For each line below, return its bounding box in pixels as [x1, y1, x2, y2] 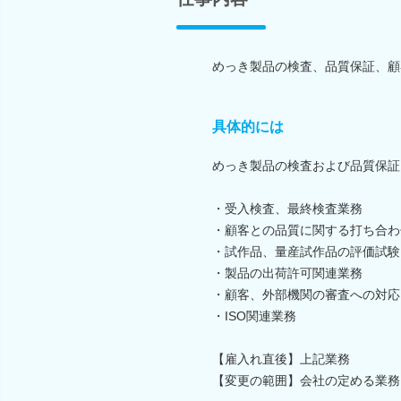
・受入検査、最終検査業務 [212, 200, 363, 216]
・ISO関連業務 [212, 308, 296, 323]
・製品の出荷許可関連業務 [212, 265, 363, 280]
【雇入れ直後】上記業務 [212, 351, 350, 366]
